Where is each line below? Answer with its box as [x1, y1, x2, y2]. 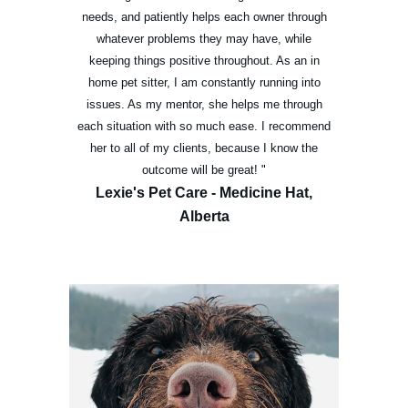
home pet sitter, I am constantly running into [87, 75, 321, 89]
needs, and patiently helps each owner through [81, 9, 327, 24]
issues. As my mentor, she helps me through [86, 97, 322, 111]
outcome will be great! [142, 162, 258, 177]
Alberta [178, 208, 229, 224]
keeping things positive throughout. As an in [88, 53, 320, 67]
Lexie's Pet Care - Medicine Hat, [96, 184, 312, 200]
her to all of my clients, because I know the [90, 140, 318, 155]
